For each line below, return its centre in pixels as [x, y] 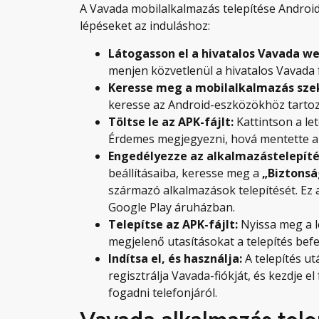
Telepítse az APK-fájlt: [173, 224]
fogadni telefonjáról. [163, 292]
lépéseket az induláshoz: [145, 26]
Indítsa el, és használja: [175, 258]
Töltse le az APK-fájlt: [171, 121]
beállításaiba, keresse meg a [185, 173]
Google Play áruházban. [172, 207]
